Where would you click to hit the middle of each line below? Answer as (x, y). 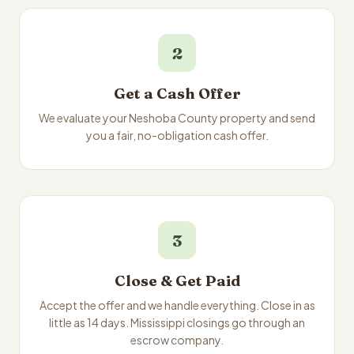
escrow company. (177, 340)
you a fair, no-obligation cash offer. (177, 135)
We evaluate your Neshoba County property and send (177, 118)
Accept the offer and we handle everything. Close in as (177, 305)
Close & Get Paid (177, 281)
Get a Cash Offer (177, 94)
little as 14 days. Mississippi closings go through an (177, 322)
